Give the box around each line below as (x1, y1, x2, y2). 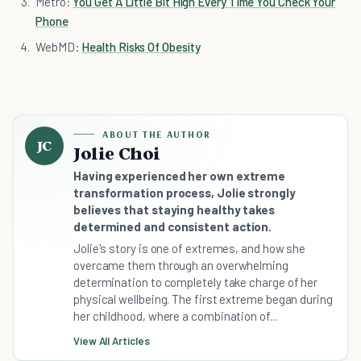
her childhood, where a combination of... (73, 309, 277, 324)
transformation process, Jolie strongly (73, 185, 296, 201)
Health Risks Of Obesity (81, 39, 201, 55)
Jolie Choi (73, 143, 161, 164)
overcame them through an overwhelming (73, 258, 288, 273)
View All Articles (73, 334, 150, 348)
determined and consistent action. (73, 219, 272, 234)
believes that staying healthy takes (73, 202, 276, 218)
